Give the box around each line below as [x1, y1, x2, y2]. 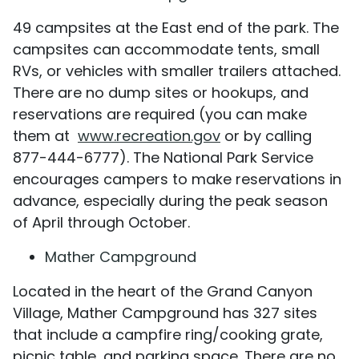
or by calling [220, 125, 312, 146]
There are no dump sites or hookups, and [13, 82, 309, 103]
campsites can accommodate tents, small [13, 38, 320, 59]
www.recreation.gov [78, 125, 220, 146]
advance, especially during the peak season [13, 190, 328, 211]
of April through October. [13, 212, 190, 232]
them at [13, 125, 78, 146]
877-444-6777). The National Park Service [13, 147, 313, 167]
